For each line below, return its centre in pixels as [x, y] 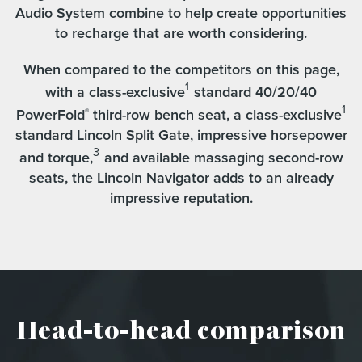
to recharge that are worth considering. [181, 33]
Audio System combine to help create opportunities [181, 13]
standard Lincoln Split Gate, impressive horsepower [181, 135]
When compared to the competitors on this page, [181, 69]
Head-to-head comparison [181, 331]
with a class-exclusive [115, 92]
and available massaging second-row [221, 158]
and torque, [56, 158]
